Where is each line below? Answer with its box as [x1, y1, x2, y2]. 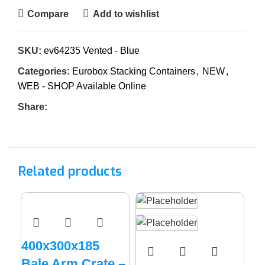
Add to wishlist [92, 8, 159, 19]
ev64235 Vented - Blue [44, 46, 140, 56]
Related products [18, 163, 122, 180]
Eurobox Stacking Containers [72, 66, 195, 76]
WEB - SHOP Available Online [18, 81, 146, 91]
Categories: [18, 66, 70, 76]
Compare [27, 8, 69, 19]
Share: [18, 102, 47, 112]
